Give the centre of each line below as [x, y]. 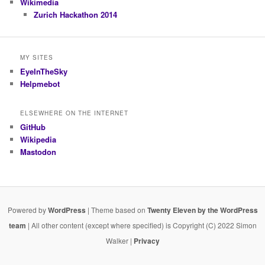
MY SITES [37, 57]
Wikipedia [38, 140]
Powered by [28, 210]
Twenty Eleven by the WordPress [202, 210]
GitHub [33, 127]
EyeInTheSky [44, 71]
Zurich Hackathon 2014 [75, 15]
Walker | [119, 241]
